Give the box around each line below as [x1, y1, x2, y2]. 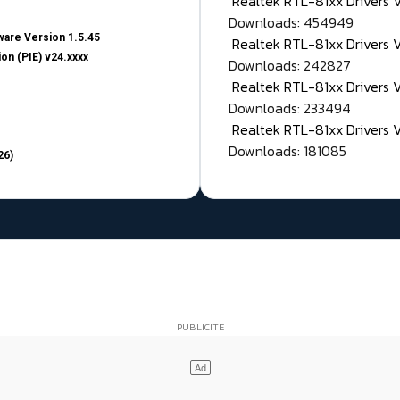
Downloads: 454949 [229, 12, 354, 34]
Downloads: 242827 [229, 54, 351, 77]
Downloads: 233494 [229, 97, 351, 120]
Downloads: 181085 [229, 140, 346, 162]
